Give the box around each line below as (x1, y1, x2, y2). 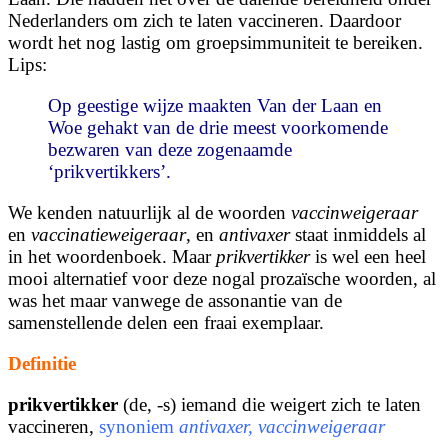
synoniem (99, 416, 179, 438)
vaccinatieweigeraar (31, 224, 186, 246)
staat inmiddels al (290, 224, 426, 246)
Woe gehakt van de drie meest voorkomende (48, 117, 388, 139)
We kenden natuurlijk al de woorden (8, 202, 291, 224)
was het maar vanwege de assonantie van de (8, 290, 342, 312)
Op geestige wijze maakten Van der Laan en (48, 95, 382, 117)
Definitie (8, 353, 76, 375)
